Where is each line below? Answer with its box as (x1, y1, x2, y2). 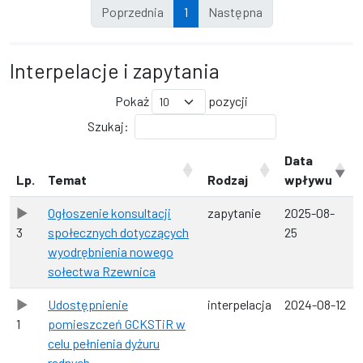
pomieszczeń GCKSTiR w (48, 315, 186, 331)
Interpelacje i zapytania (10, 58, 220, 83)
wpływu (284, 171, 332, 187)
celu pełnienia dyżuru (48, 335, 160, 351)
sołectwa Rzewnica (48, 263, 156, 279)
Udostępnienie (48, 296, 128, 312)
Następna (207, 3, 263, 19)
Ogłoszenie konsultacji (48, 204, 171, 220)
